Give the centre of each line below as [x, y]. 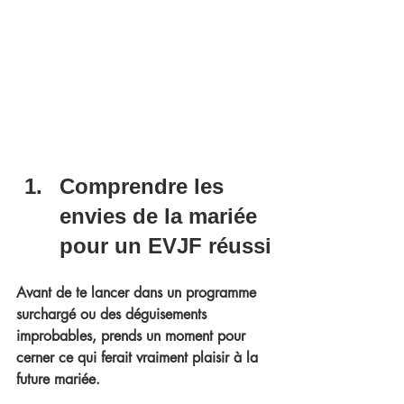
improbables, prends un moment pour [133, 335]
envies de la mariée [161, 216]
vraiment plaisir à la [199, 357]
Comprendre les [145, 186]
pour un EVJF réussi [165, 245]
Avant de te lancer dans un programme [138, 292]
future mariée [56, 379]
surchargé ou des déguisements [114, 314]
